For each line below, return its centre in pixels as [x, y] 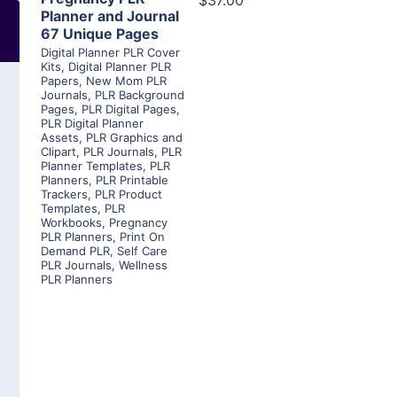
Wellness [143, 265]
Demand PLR [75, 251]
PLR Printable [132, 180]
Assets [60, 138]
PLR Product [128, 195]
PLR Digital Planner [92, 124]
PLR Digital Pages [129, 109]
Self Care [142, 251]
